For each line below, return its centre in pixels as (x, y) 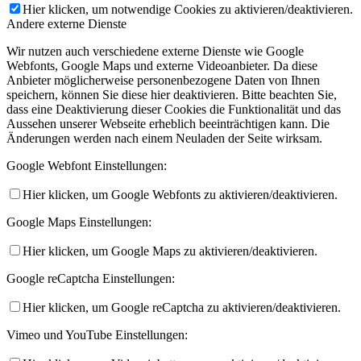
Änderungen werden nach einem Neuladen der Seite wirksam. (164, 138)
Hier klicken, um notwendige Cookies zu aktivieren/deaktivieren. (188, 9)
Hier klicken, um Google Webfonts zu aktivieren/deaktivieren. (180, 194)
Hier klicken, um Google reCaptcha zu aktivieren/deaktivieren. (182, 307)
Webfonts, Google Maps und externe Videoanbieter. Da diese (162, 65)
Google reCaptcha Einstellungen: (91, 278)
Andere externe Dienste (66, 23)
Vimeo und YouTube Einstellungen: (97, 334)
